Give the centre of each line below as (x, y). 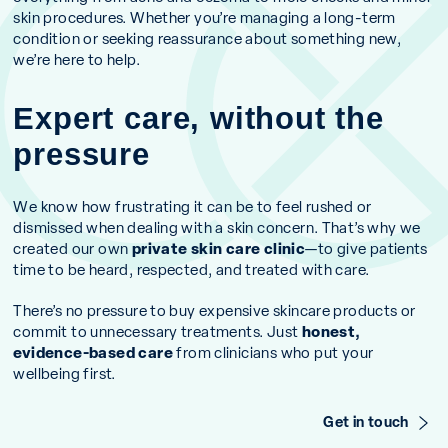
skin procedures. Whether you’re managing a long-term (204, 16)
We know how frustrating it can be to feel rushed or (192, 205)
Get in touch (366, 420)
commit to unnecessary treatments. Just (157, 330)
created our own (72, 247)
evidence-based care (93, 351)
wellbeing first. (64, 372)
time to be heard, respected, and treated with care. (191, 268)
